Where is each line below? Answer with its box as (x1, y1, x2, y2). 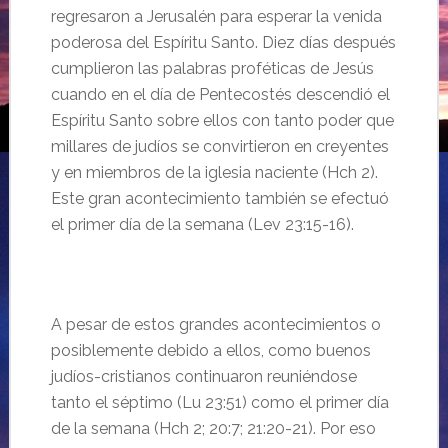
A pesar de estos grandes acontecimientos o (50, 315, 381, 334)
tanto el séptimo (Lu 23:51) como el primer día (50, 393, 389, 412)
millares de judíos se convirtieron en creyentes (50, 137, 389, 156)
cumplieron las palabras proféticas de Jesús (50, 59, 374, 78)
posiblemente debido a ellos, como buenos (50, 341, 371, 360)
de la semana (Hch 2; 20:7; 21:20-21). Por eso (50, 419, 376, 438)
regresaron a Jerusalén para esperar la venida (50, 7, 382, 26)
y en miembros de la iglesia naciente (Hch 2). (50, 163, 378, 182)
